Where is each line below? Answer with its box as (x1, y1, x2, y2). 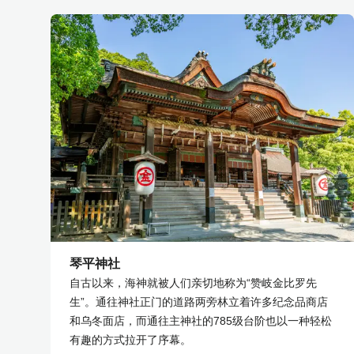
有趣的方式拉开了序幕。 (70, 333, 191, 346)
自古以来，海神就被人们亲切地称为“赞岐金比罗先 (70, 276, 317, 289)
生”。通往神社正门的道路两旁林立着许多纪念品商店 (70, 295, 328, 308)
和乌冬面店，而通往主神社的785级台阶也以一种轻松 (70, 314, 332, 327)
